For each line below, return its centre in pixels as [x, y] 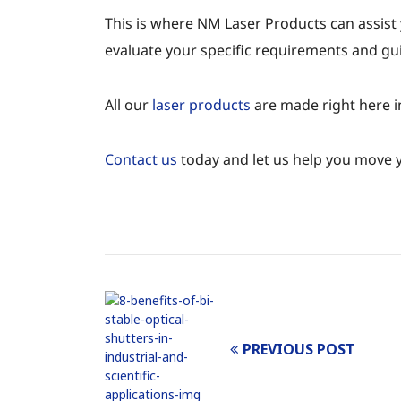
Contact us [141, 159]
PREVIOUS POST [299, 350]
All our [128, 105]
